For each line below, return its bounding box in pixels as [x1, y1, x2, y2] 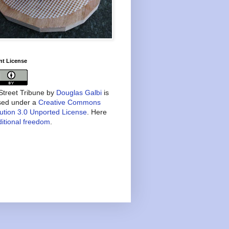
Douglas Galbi [56, 88, 102, 97]
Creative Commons [38, 98, 101, 106]
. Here [87, 107, 107, 116]
